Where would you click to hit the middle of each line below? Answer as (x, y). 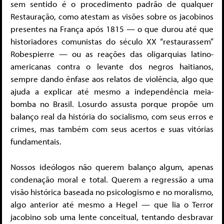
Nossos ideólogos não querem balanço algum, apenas (112, 166)
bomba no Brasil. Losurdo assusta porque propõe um (112, 104)
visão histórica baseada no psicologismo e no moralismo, (112, 191)
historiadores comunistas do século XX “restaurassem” (112, 41)
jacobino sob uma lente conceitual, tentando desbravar (112, 216)
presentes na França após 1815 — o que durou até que (112, 29)
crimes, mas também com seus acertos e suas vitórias (112, 129)
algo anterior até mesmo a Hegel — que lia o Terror (112, 204)
